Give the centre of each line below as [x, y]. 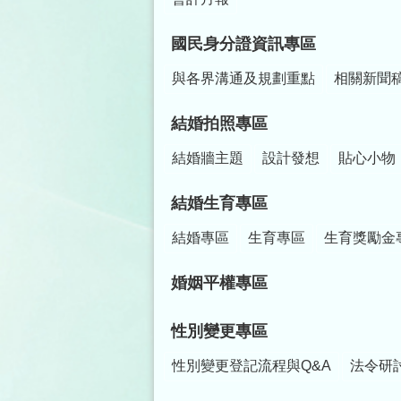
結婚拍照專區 [219, 124]
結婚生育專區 [219, 204]
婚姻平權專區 [219, 283]
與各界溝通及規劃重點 [243, 79]
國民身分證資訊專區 [243, 44]
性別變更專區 [219, 332]
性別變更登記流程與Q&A [252, 366]
